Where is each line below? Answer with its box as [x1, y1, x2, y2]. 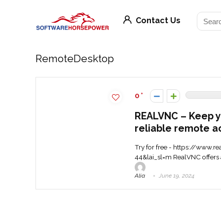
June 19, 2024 [157, 172, 194, 180]
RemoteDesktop [36, 52, 114, 65]
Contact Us [134, 16, 181, 26]
